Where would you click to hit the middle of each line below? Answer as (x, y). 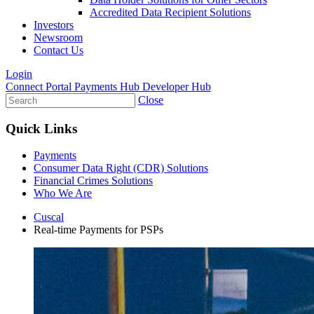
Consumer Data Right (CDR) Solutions (121, 168)
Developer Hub (177, 87)
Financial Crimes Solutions (93, 181)
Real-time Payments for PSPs (98, 230)
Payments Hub (108, 87)
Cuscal (49, 217)
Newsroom (58, 37)
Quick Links (41, 128)
